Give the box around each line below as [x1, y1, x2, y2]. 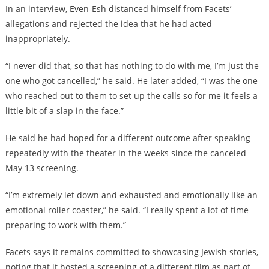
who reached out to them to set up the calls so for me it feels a [5, 89, 258, 101]
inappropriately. [5, 32, 70, 44]
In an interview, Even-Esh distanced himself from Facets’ [5, 2, 231, 14]
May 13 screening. [5, 162, 79, 174]
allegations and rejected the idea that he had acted [5, 17, 212, 29]
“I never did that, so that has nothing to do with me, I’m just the [5, 59, 259, 71]
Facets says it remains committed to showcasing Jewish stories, [5, 246, 258, 258]
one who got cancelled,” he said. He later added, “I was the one [5, 74, 258, 86]
